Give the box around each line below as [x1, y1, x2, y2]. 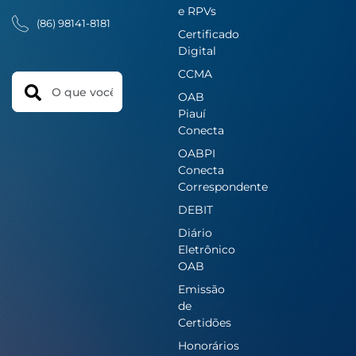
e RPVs [177, 3, 216, 18]
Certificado [177, 26, 239, 41]
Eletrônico [177, 242, 235, 257]
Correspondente [177, 179, 268, 194]
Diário [177, 225, 212, 240]
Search [11, 72, 55, 88]
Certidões [177, 315, 231, 330]
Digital [177, 43, 216, 58]
